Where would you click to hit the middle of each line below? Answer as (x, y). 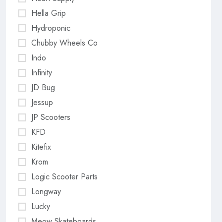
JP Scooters (51, 117)
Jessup (42, 102)
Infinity (42, 73)
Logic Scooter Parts (64, 177)
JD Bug (43, 87)
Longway (46, 192)
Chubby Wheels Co (64, 43)
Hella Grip (49, 13)
